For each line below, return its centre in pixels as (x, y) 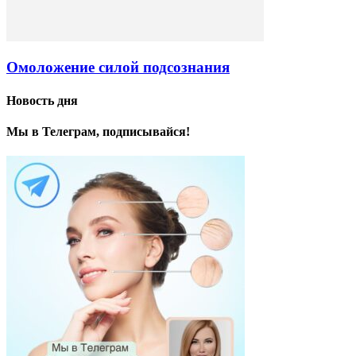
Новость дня (42, 100)
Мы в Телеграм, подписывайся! (98, 131)
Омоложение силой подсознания (118, 68)
